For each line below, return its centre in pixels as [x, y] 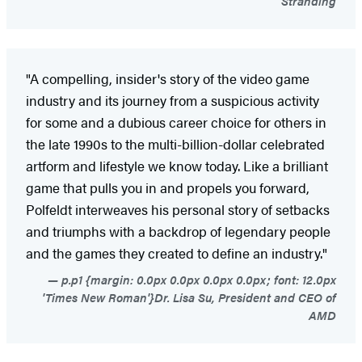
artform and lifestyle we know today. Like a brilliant [177, 165]
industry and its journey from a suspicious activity [173, 100]
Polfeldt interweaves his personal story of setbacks [178, 209]
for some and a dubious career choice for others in [176, 122]
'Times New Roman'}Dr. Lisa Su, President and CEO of [189, 297]
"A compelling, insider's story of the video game [168, 78]
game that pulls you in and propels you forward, [168, 187]
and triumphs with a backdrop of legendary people [178, 231]
